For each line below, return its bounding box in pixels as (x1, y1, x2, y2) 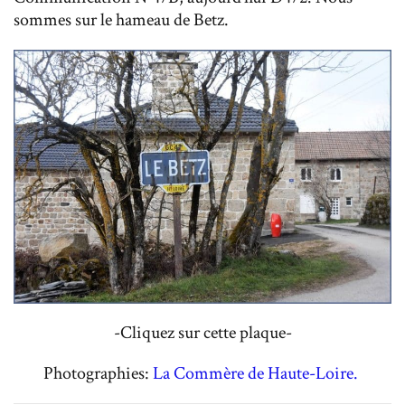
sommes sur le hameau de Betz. (14, 8, 232, 33)
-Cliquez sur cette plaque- (113, 320, 292, 344)
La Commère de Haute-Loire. (153, 361, 362, 385)
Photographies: (43, 361, 153, 385)
